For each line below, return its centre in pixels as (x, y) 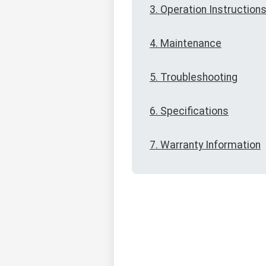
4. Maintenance (186, 44)
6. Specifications (189, 111)
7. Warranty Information (205, 145)
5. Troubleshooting (194, 77)
